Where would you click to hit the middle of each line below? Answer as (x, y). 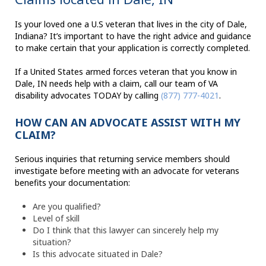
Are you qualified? (67, 207)
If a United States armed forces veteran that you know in (126, 72)
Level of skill (56, 218)
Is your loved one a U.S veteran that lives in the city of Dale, (131, 24)
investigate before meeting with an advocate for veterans (127, 171)
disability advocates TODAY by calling (88, 96)
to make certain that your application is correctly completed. (132, 48)
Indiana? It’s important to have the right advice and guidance (133, 36)
